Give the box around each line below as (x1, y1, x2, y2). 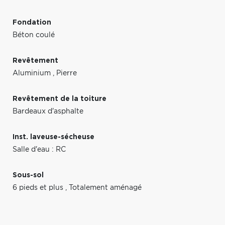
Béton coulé (13, 31, 55, 39)
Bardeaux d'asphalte (13, 107, 83, 115)
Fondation (13, 19, 51, 26)
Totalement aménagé (69, 184, 142, 191)
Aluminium (13, 69, 53, 77)
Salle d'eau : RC (13, 146, 66, 153)
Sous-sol (13, 171, 44, 179)
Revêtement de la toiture (13, 95, 106, 102)
